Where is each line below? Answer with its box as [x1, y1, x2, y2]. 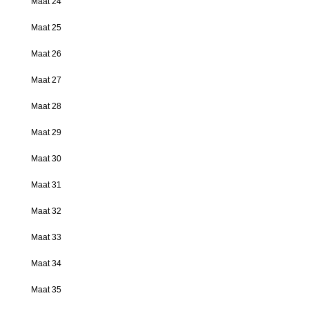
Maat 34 [31, 258, 61, 268]
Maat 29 [31, 127, 61, 137]
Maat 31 [31, 179, 61, 190]
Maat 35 [31, 284, 61, 295]
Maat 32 [31, 206, 61, 216]
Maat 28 [31, 101, 61, 111]
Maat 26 [31, 48, 61, 59]
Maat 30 [31, 153, 61, 163]
